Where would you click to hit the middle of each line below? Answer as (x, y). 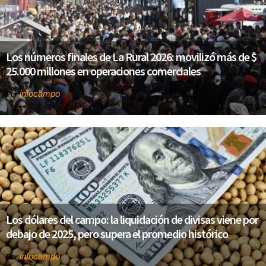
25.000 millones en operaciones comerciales (103, 71)
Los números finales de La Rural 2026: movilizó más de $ (131, 56)
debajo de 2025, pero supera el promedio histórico (117, 234)
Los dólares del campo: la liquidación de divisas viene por (132, 220)
